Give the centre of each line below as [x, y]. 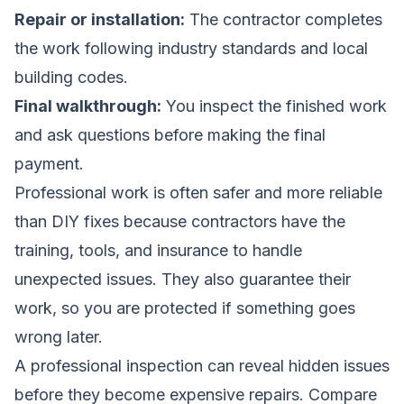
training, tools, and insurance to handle [158, 250]
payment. [49, 163]
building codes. [71, 77]
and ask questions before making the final [170, 134]
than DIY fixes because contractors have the [180, 221]
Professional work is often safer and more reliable [198, 192]
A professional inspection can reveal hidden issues [202, 365]
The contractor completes [284, 19]
